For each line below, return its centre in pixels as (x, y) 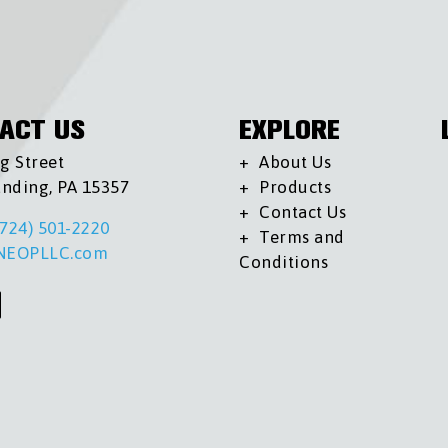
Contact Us (303, 212)
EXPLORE (289, 130)
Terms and (302, 237)
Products (295, 187)
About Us (295, 162)
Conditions (283, 262)
